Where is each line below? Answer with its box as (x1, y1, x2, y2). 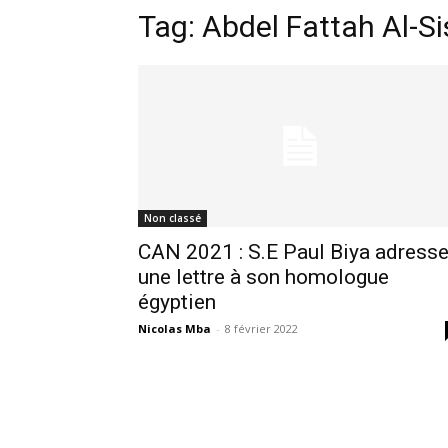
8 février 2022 (225, 320, 298, 336)
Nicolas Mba (138, 320, 211, 336)
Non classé (144, 210, 201, 225)
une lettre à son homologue (138, 264, 389, 289)
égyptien (138, 289, 216, 314)
